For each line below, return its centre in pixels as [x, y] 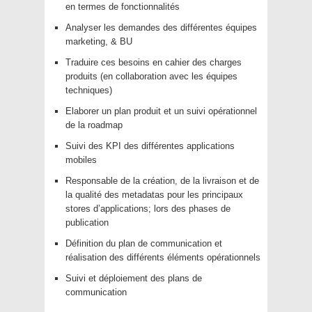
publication [87, 223]
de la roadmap [94, 125]
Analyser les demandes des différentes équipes [161, 28]
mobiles [81, 160]
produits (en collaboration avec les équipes [151, 77]
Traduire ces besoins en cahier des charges [154, 63]
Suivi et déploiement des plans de [134, 279]
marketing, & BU [99, 42]
